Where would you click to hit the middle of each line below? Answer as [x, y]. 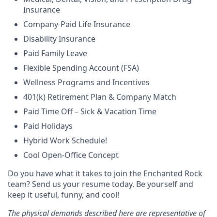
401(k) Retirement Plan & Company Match [100, 97]
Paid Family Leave [55, 54]
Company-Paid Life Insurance [77, 24]
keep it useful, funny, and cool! [63, 195]
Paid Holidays [48, 126]
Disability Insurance [59, 39]
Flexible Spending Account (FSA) [81, 68]
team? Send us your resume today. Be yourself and [101, 184]
